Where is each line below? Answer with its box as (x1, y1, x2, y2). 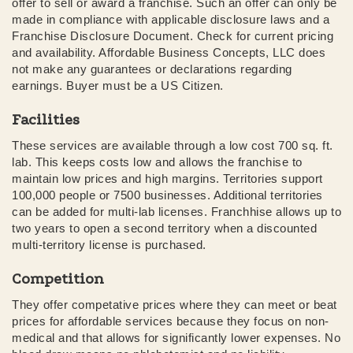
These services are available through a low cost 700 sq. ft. (12, 138, 333, 152)
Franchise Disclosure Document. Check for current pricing (12, 28, 333, 43)
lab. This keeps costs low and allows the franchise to (12, 154, 303, 169)
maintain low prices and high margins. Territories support (12, 171, 323, 185)
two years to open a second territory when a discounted (12, 221, 317, 235)
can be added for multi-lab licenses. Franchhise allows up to (12, 204, 341, 218)
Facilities (12, 110, 80, 128)
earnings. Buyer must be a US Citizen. (12, 78, 224, 92)
